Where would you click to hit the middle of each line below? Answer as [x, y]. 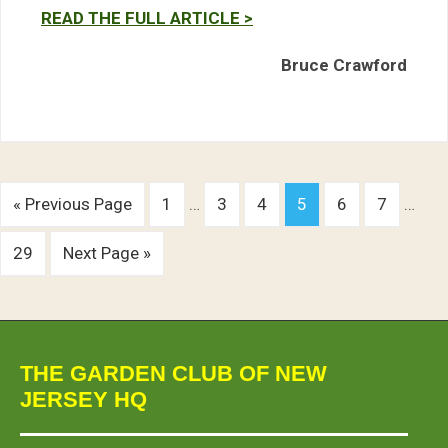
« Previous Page [72, 204]
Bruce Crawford [344, 65]
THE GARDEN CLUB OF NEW [173, 373]
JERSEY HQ [83, 399]
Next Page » [107, 253]
